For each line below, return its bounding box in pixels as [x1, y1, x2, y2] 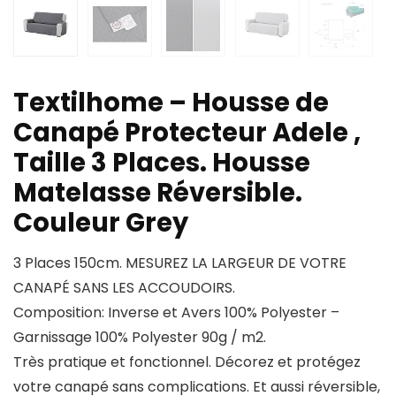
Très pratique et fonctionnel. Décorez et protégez [13, 352, 361, 373]
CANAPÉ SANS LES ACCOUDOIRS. [13, 278, 235, 299]
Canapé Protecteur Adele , [13, 115, 361, 151]
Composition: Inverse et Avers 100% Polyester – [13, 302, 339, 324]
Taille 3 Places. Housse [13, 145, 310, 181]
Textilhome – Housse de [13, 85, 329, 121]
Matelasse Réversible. [13, 175, 302, 211]
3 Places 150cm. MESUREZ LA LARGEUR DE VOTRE [13, 253, 346, 274]
